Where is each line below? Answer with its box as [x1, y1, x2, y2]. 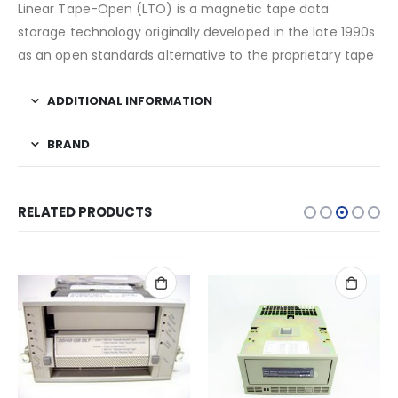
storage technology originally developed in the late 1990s [18, 23, 375, 42]
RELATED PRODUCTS [18, 203, 152, 222]
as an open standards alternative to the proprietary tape [18, 46, 374, 65]
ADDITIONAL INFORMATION [47, 92, 212, 110]
